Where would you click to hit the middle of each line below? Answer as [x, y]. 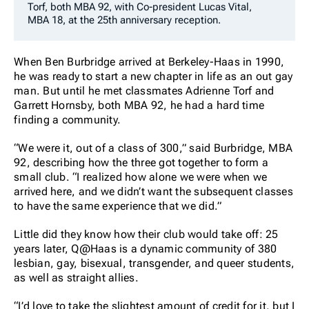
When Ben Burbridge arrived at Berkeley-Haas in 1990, [149, 61]
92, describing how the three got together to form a [141, 162]
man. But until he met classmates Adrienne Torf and [144, 90]
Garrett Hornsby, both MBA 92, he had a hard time [139, 105]
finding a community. [67, 119]
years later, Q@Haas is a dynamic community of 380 [146, 248]
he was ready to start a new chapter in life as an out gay [153, 76]
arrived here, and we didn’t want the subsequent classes [153, 191]
